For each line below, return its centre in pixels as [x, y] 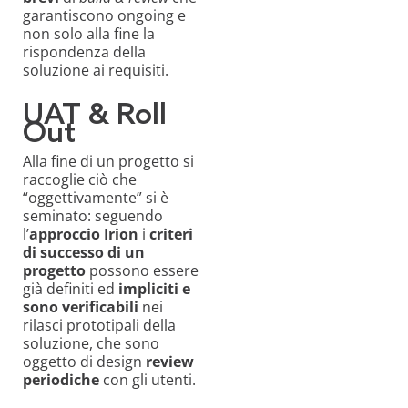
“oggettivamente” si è [96, 197]
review [170, 361]
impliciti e [154, 288]
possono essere [142, 270]
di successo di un [84, 252]
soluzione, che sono [91, 343]
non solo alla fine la [89, 33]
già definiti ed [71, 288]
